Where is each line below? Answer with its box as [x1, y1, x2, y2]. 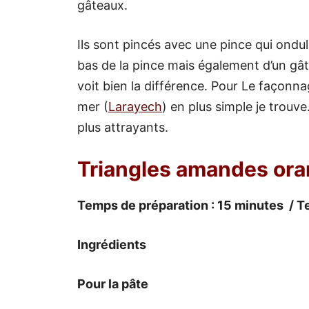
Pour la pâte [77, 276, 148, 291]
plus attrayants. [77, 119, 168, 134]
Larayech [108, 99, 162, 114]
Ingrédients [77, 237, 146, 252]
